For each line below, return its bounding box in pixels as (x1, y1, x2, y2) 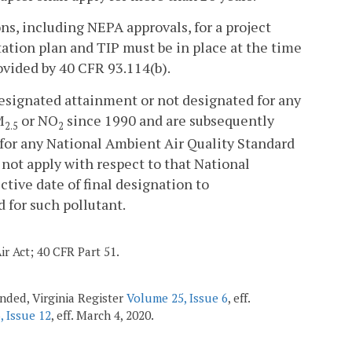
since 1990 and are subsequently (64, 110, 274, 130)
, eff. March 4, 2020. (51, 307, 154, 324)
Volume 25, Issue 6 (126, 290, 228, 306)
